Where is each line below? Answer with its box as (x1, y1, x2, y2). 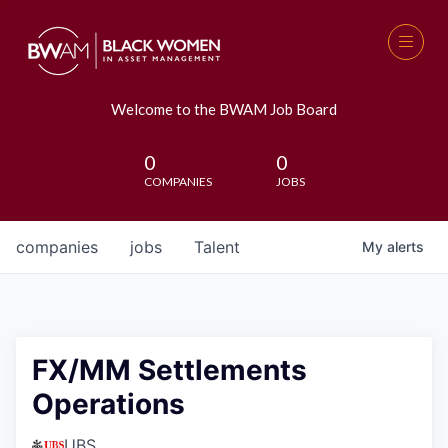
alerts (387, 238, 424, 255)
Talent (194, 237, 240, 257)
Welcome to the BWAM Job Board (111, 100, 337, 118)
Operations (32, 387, 185, 421)
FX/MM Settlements (32, 353, 307, 387)
